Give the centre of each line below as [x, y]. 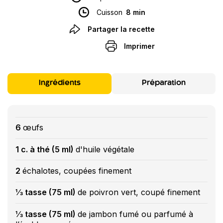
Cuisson [109, 12]
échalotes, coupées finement [77, 170]
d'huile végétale [105, 149]
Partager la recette [121, 29]
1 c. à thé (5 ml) [46, 149]
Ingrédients [59, 83]
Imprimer [139, 46]
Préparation [164, 83]
